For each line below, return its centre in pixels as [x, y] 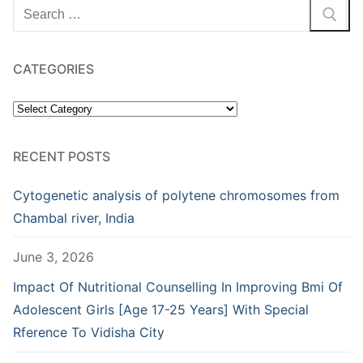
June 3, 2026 [53, 256]
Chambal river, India [74, 218]
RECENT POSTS [62, 156]
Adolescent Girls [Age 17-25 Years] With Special [161, 310]
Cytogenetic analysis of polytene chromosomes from [176, 195]
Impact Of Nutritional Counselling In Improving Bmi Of [178, 287]
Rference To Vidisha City [89, 333]
